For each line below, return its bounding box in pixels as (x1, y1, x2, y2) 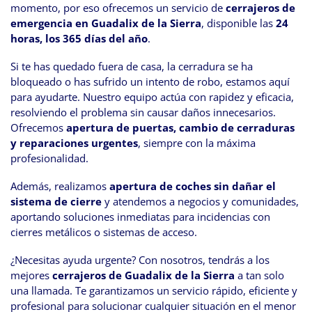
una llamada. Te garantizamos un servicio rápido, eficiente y (10, 283, 297, 298)
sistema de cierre (10, 194, 102, 209)
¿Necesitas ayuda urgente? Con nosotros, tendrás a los (10, 253, 270, 267)
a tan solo (235, 268, 284, 283)
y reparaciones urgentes (10, 136, 138, 150)
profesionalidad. (10, 151, 88, 166)
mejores (10, 268, 52, 283)
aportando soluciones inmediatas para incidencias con (10, 210, 270, 224)
